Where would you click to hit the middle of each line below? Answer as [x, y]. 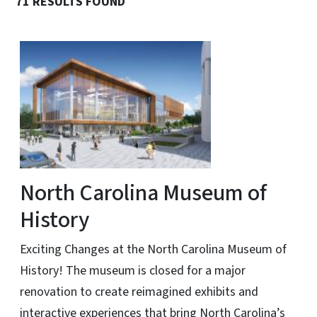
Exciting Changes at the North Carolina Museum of [153, 249]
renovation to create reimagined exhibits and [139, 292]
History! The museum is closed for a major [133, 270]
